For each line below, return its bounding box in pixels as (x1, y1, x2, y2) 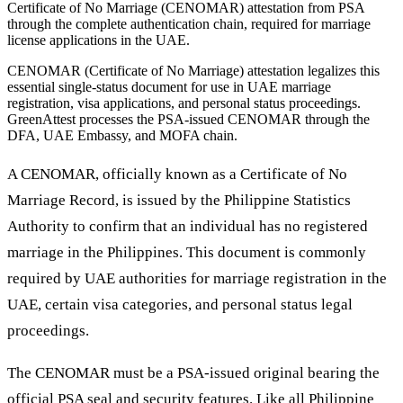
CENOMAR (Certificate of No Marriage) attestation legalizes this (7, 62, 380, 78)
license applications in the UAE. (7, 31, 190, 48)
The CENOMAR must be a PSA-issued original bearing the (7, 364, 380, 382)
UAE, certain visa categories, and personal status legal (7, 295, 353, 313)
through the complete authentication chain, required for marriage (7, 15, 371, 31)
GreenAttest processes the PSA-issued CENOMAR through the (7, 111, 370, 127)
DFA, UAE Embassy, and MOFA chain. (7, 127, 237, 143)
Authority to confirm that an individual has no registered (7, 217, 368, 235)
